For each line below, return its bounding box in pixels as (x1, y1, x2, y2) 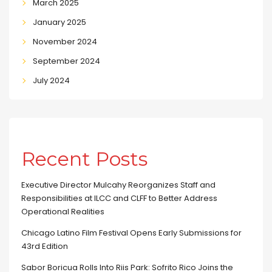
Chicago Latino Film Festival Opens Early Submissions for (21, 226, 242, 239)
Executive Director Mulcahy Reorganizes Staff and (21, 178, 216, 191)
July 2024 (32, 74, 70, 86)
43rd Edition (21, 240, 68, 252)
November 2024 (32, 35, 97, 47)
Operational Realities (21, 205, 104, 217)
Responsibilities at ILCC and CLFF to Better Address (21, 192, 217, 204)
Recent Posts (21, 146, 148, 171)
